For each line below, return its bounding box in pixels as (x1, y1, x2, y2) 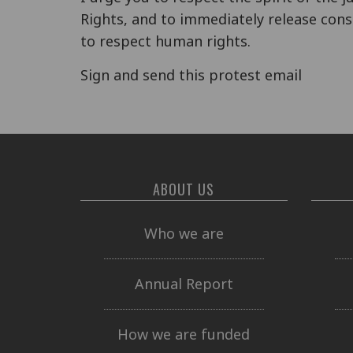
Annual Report (134, 274, 233, 293)
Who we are (143, 224, 224, 243)
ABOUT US (153, 178, 215, 199)
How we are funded (117, 325, 251, 344)
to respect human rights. (80, 31, 251, 50)
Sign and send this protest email (80, 65, 302, 84)
